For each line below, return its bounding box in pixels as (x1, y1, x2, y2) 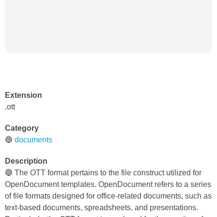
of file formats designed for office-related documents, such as (5, 192, 212, 200)
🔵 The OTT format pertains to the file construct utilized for (5, 169, 201, 177)
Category (5, 124, 39, 132)
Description (5, 157, 47, 165)
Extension (5, 91, 42, 99)
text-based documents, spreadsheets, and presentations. (5, 203, 198, 212)
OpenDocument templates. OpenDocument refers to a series (5, 180, 211, 188)
